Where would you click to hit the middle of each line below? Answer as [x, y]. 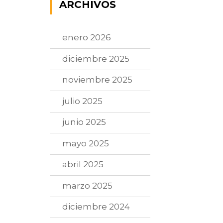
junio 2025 [84, 122]
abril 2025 [83, 165]
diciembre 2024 [96, 207]
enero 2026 [87, 38]
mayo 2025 [86, 143]
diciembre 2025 [96, 58]
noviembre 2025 [98, 80]
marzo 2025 [88, 185]
